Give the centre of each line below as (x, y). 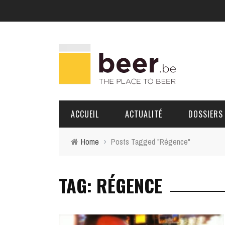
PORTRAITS (202, 178)
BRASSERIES (203, 157)
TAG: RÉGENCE (110, 185)
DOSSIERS (206, 114)
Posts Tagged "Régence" (151, 142)
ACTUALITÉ (144, 114)
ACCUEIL (85, 114)
